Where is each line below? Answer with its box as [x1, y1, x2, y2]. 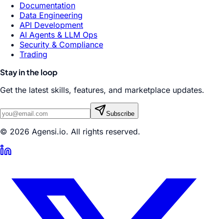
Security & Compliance [20, 40, 103, 49]
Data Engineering [20, 10, 83, 20]
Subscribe [106, 110, 134, 117]
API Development [20, 20, 83, 30]
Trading [20, 49, 47, 59]
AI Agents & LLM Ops [20, 30, 97, 40]
